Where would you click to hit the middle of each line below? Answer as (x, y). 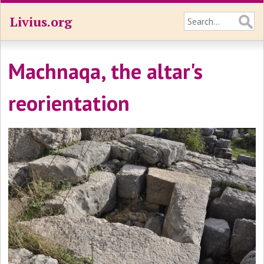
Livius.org (41, 22)
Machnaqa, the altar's (106, 71)
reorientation (69, 103)
